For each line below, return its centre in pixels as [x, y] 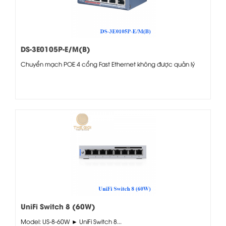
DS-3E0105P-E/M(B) [55, 48]
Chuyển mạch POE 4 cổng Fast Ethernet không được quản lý [108, 64]
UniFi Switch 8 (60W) [58, 206]
